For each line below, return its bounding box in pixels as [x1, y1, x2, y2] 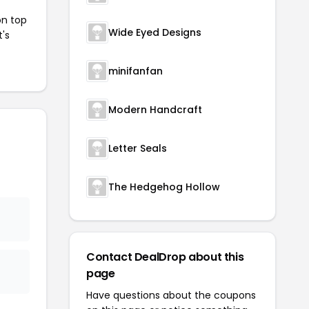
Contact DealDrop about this [86, 249, 244, 266]
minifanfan [108, 64, 163, 79]
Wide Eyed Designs [108, 26, 201, 40]
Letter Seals [108, 141, 167, 156]
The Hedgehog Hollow [108, 180, 220, 195]
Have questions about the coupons [86, 288, 256, 303]
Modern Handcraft [108, 103, 202, 117]
